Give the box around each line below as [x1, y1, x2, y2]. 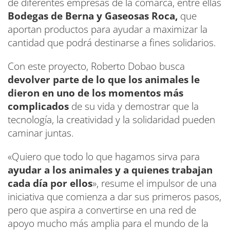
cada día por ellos [8, 176, 92, 190]
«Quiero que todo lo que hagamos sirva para [8, 149, 200, 163]
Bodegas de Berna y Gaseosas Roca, [8, 9, 180, 23]
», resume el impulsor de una [92, 176, 217, 190]
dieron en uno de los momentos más [8, 86, 183, 100]
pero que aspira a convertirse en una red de [8, 203, 196, 217]
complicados [8, 99, 69, 113]
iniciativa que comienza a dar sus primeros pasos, [8, 189, 221, 203]
